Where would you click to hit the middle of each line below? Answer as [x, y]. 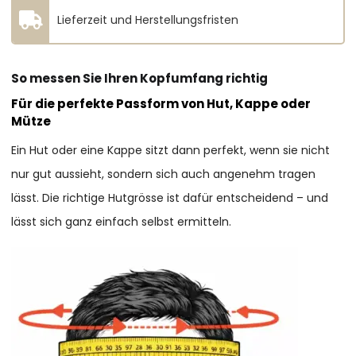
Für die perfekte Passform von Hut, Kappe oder [161, 104]
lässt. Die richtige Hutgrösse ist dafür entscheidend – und [170, 198]
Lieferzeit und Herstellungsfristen [148, 20]
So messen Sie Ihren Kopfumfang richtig [140, 79]
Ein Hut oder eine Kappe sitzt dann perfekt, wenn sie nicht [171, 151]
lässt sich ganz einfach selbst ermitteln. [122, 222]
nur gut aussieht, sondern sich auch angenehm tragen [164, 174]
